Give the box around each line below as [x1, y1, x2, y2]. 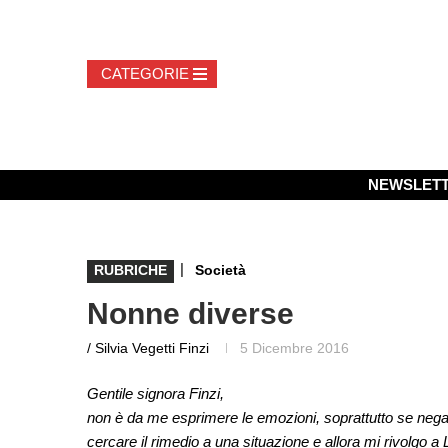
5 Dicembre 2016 [240, 339, 349, 356]
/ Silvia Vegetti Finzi [87, 339, 209, 356]
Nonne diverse [87, 296, 294, 330]
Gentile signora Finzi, [87, 384, 224, 402]
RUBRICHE [94, 261, 167, 278]
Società [195, 261, 246, 278]
